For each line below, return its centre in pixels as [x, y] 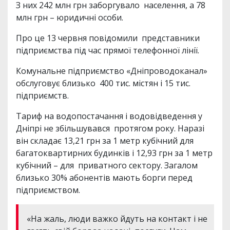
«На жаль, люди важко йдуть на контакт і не [117, 218]
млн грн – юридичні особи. [70, 17]
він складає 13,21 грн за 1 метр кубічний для [106, 140]
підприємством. [48, 190]
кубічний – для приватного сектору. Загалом [107, 165]
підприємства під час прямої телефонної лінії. [108, 50]
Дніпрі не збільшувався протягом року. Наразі [110, 128]
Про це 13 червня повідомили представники [108, 38]
